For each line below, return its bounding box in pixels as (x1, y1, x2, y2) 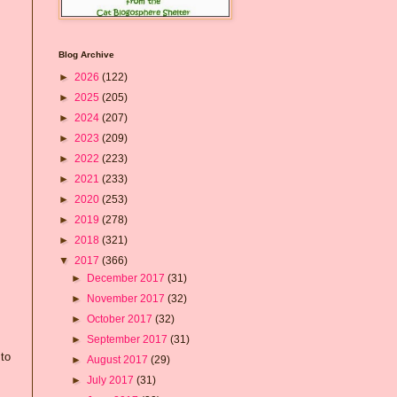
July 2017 (87, 373, 137, 386)
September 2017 (87, 332, 171, 346)
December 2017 (87, 271, 168, 284)
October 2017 (87, 312, 156, 325)
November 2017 (87, 292, 168, 305)
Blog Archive (58, 49, 114, 59)
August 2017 (87, 353, 152, 366)
